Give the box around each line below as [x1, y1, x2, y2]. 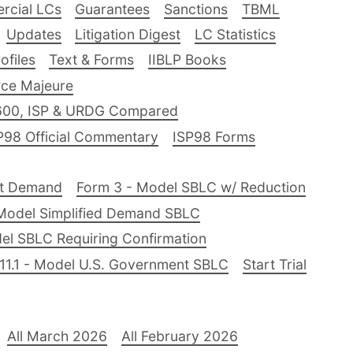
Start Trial [242, 255, 307, 273]
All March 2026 [7, 327, 108, 344]
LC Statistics [194, 26, 276, 43]
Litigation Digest [75, 26, 181, 43]
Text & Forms [49, 51, 135, 69]
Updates [6, 26, 61, 43]
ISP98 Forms [172, 128, 255, 145]
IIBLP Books [147, 51, 226, 69]
